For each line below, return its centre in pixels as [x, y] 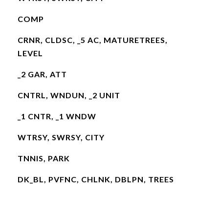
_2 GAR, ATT [42, 74]
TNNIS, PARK [44, 158]
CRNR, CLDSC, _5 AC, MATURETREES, [92, 40]
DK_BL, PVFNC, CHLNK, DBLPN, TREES [96, 179]
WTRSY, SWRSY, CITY [61, 137]
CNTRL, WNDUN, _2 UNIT [69, 95]
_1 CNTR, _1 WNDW [57, 116]
